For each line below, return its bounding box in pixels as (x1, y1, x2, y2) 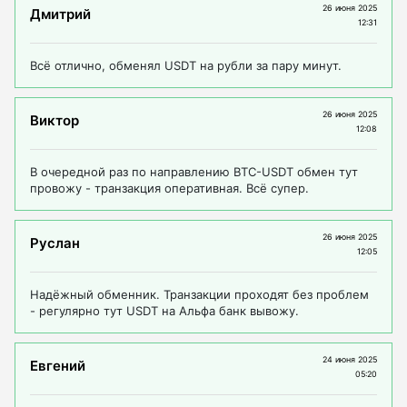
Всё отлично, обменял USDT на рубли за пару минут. (30, 58, 342, 74)
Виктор (30, 111, 79, 129)
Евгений (30, 356, 85, 374)
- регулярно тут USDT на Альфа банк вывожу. (30, 303, 299, 319)
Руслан (30, 233, 80, 252)
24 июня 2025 (323, 354, 377, 365)
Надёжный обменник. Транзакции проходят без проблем (30, 287, 369, 303)
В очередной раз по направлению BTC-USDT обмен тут (30, 164, 358, 180)
